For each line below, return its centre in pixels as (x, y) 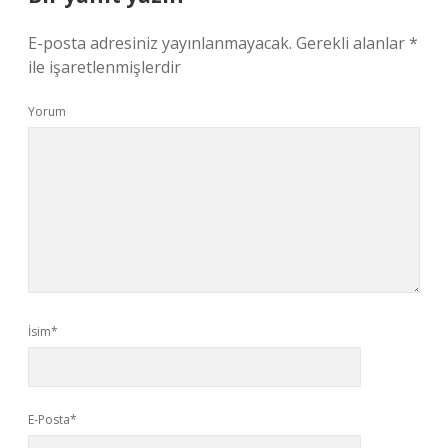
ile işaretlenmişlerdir (104, 67)
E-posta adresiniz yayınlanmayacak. (160, 43)
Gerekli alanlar (352, 43)
